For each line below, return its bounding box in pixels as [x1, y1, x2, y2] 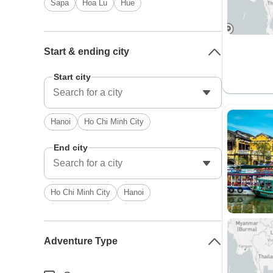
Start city [54, 72, 91, 82]
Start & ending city [44, 46, 130, 57]
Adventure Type [44, 236, 118, 246]
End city [54, 143, 88, 152]
